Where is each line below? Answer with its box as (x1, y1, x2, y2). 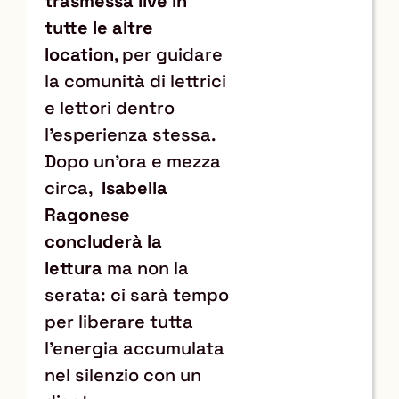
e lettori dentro (45, 95, 175, 119)
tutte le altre (45, 15, 153, 39)
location (45, 42, 114, 66)
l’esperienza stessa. (45, 122, 216, 146)
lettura (45, 256, 107, 280)
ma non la (107, 256, 189, 280)
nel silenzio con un (45, 362, 201, 387)
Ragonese (45, 202, 130, 226)
